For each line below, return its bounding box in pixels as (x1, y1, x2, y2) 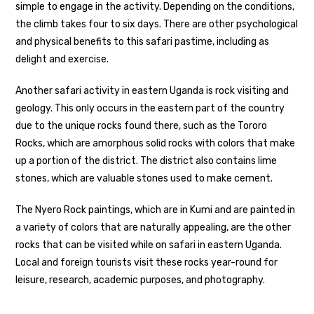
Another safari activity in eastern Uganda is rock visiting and (15, 84, 289, 97)
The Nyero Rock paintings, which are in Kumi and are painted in (15, 203, 296, 216)
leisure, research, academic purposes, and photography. (15, 273, 266, 286)
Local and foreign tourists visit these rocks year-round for (15, 256, 278, 268)
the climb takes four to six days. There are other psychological (15, 18, 299, 30)
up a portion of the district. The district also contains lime (15, 154, 278, 167)
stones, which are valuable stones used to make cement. (15, 172, 273, 184)
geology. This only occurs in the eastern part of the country (15, 102, 285, 114)
